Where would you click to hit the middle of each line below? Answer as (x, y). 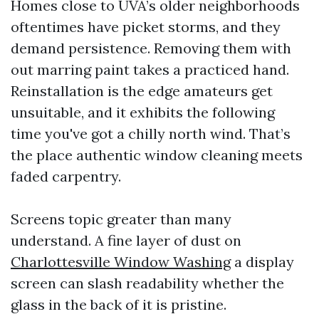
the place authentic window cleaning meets (157, 155)
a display (262, 261)
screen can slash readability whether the (147, 283)
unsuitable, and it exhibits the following (143, 112)
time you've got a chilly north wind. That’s (151, 133)
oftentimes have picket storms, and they (146, 26)
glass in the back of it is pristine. (119, 304)
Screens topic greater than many (121, 219)
